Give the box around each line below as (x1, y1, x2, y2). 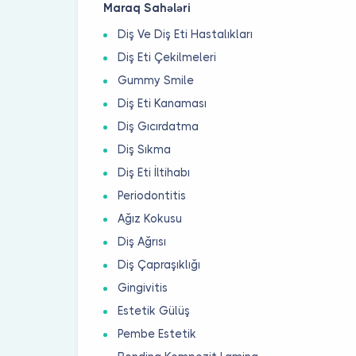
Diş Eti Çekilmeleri (118, 51, 217, 64)
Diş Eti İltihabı (118, 166, 191, 180)
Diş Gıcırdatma (118, 120, 199, 133)
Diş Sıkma (118, 143, 172, 157)
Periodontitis (118, 189, 187, 203)
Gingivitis (118, 281, 168, 295)
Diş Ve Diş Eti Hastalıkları (118, 28, 253, 41)
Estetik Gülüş (118, 304, 191, 318)
